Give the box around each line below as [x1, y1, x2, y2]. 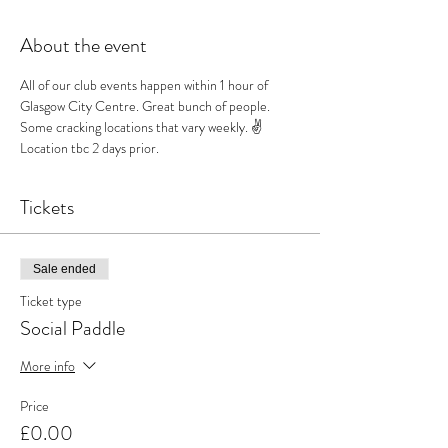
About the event [20, 31, 147, 60]
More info [20, 355, 75, 376]
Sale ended [33, 262, 96, 276]
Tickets [20, 193, 74, 222]
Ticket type [20, 291, 82, 311]
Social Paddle [20, 314, 125, 343]
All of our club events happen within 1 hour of [20, 75, 271, 95]
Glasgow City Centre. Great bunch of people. [20, 96, 273, 116]
